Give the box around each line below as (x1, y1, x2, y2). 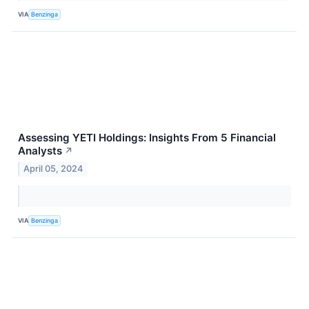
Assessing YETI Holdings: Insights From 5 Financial (18, 130, 276, 144)
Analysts (18, 143, 62, 157)
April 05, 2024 (23, 163, 83, 174)
